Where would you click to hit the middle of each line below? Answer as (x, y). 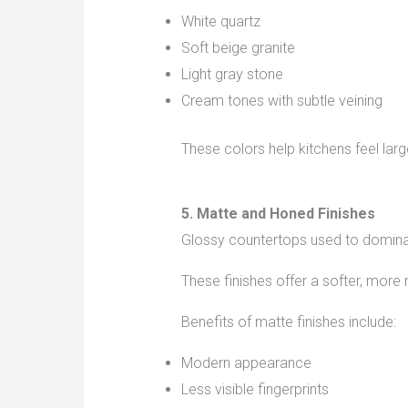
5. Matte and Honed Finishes (278, 214)
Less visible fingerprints (255, 390)
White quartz (220, 22)
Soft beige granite (238, 48)
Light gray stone (232, 75)
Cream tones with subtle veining (281, 101)
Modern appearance (246, 363)
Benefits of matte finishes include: (288, 322)
